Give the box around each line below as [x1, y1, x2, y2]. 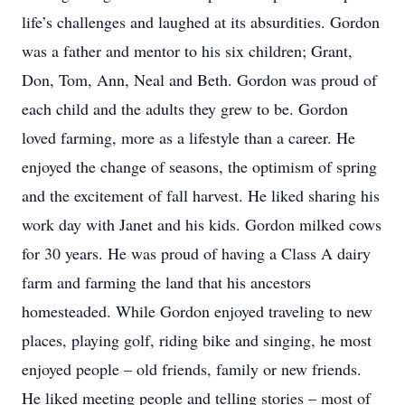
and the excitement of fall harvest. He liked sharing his [22, 184, 380, 206]
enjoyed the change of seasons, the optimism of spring [22, 155, 377, 177]
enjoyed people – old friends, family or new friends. [22, 358, 362, 380]
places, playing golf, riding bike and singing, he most [22, 329, 372, 351]
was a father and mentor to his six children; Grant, [22, 40, 353, 61]
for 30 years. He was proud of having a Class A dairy [22, 242, 371, 264]
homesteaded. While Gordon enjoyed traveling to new [22, 300, 372, 322]
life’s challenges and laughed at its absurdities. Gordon [22, 11, 380, 33]
